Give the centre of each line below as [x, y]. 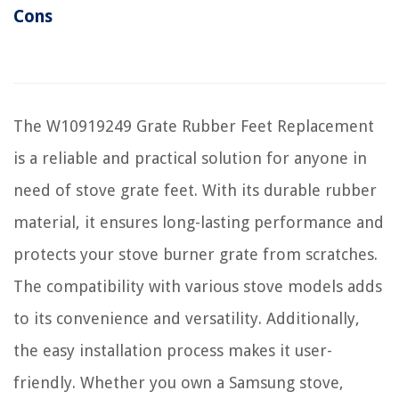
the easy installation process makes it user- [173, 350]
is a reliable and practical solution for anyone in [190, 158]
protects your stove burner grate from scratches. [195, 254]
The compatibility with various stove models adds [198, 286]
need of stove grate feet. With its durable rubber [195, 190]
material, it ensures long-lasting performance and [199, 222]
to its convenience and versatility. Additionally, [187, 318]
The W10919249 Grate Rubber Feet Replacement [194, 126]
